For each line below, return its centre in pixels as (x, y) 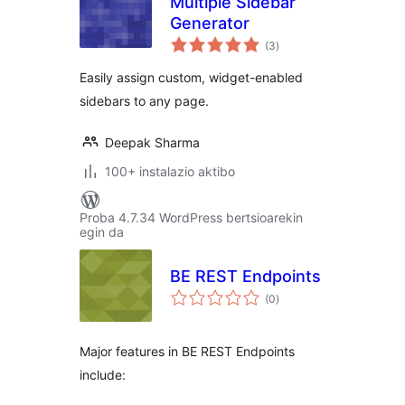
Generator (210, 23)
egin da (102, 232)
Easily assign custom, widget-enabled (191, 77)
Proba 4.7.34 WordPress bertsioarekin (191, 217)
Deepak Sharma (152, 142)
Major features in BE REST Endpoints (187, 351)
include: (103, 375)
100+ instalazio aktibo (170, 171)
